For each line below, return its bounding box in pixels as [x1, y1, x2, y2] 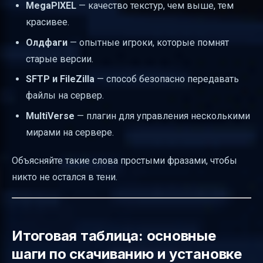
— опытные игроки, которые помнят [68, 36, 229, 48]
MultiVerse [26, 110, 75, 122]
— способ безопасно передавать [95, 73, 239, 85]
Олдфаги [26, 36, 68, 48]
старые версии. [26, 53, 93, 65]
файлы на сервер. [26, 90, 104, 102]
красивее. [26, 16, 69, 28]
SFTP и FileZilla [26, 73, 95, 85]
